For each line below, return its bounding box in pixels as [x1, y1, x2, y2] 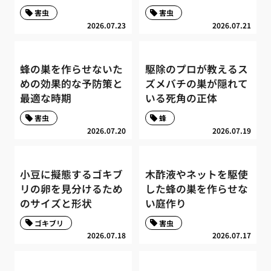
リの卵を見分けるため [20, 181, 123, 197]
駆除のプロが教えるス [145, 62, 248, 77]
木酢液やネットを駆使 [145, 167, 248, 182]
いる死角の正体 [145, 91, 217, 106]
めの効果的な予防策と [20, 76, 123, 91]
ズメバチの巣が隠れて [145, 76, 248, 91]
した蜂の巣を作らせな [145, 181, 248, 197]
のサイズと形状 [20, 196, 93, 211]
